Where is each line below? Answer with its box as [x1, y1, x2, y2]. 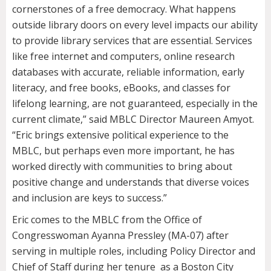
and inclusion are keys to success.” [12, 191, 177, 205]
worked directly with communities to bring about [12, 160, 232, 174]
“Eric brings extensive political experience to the [12, 128, 229, 142]
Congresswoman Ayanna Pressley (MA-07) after [12, 229, 229, 243]
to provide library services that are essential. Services [12, 34, 252, 48]
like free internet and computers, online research [12, 50, 235, 64]
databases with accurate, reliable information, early [12, 65, 244, 79]
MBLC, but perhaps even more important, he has [12, 144, 235, 158]
